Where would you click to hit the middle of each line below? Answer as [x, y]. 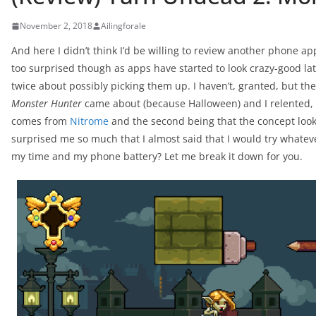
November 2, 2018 [56, 26]
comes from [41, 121]
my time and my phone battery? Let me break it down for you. [157, 156]
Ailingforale [123, 26]
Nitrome [89, 121]
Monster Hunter [47, 103]
